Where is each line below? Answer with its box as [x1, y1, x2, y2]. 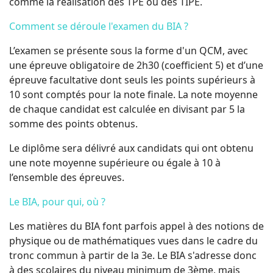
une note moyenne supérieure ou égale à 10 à [9, 155, 221, 169]
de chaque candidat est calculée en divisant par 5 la [9, 102, 245, 116]
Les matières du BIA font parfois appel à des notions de [9, 219, 264, 233]
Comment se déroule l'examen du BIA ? [9, 19, 188, 33]
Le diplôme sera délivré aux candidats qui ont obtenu [9, 141, 253, 155]
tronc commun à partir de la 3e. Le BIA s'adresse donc [9, 248, 257, 262]
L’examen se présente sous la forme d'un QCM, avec [9, 43, 248, 57]
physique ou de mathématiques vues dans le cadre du [9, 233, 258, 247]
